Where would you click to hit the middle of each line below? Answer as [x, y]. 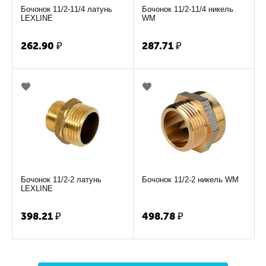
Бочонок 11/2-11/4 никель [188, 9]
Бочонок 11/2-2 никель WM [191, 180]
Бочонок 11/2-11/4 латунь [67, 9]
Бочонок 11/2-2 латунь [61, 180]
